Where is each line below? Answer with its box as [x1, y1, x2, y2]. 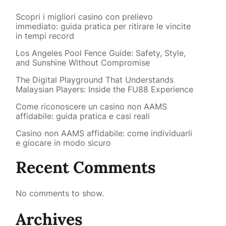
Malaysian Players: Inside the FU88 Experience [15, 84, 193, 94]
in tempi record [15, 31, 74, 41]
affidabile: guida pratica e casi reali [15, 111, 150, 121]
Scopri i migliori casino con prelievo [15, 12, 153, 22]
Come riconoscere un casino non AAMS [15, 101, 167, 111]
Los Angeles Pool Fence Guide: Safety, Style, [15, 48, 186, 58]
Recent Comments [15, 157, 156, 178]
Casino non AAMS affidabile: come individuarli [15, 128, 192, 138]
